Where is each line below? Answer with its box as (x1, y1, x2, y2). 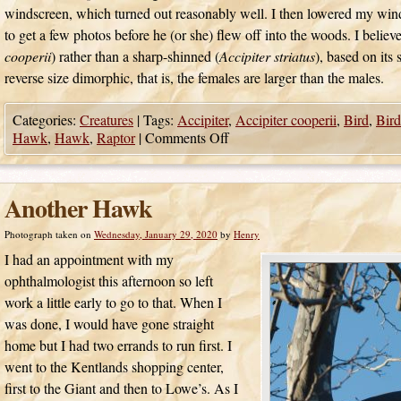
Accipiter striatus (219, 47, 315, 65)
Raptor (97, 128, 135, 147)
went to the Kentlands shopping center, (4, 357, 224, 376)
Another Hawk (4, 190, 152, 226)
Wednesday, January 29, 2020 (94, 227, 218, 241)
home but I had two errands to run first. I (4, 336, 232, 354)
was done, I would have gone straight (4, 314, 214, 333)
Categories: (13, 110, 80, 129)
